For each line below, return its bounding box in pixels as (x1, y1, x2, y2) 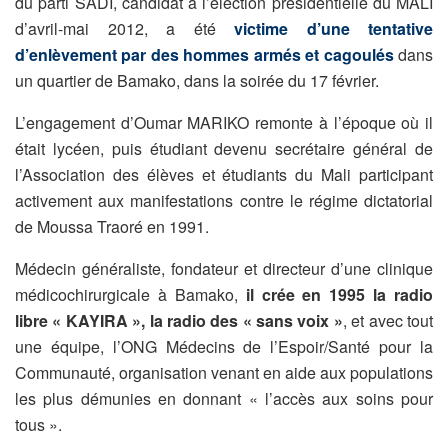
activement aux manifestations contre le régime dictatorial (15, 188, 433, 212)
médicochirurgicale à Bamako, (15, 282, 238, 306)
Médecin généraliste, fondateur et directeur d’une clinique (15, 256, 433, 280)
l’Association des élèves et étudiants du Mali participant (15, 162, 433, 186)
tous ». (15, 412, 62, 436)
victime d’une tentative (215, 16, 433, 40)
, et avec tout (342, 308, 434, 332)
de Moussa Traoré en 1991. (15, 214, 209, 238)
